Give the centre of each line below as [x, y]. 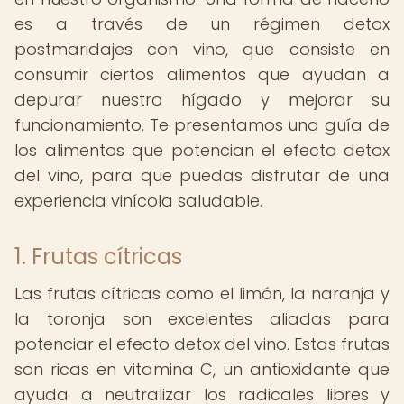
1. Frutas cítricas [98, 257]
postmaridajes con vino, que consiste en [202, 49]
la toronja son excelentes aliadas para [202, 319]
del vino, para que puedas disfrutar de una [202, 175]
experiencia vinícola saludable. [138, 201]
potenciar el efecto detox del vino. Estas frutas [202, 344]
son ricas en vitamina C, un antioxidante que [202, 369]
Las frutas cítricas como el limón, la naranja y [202, 294]
